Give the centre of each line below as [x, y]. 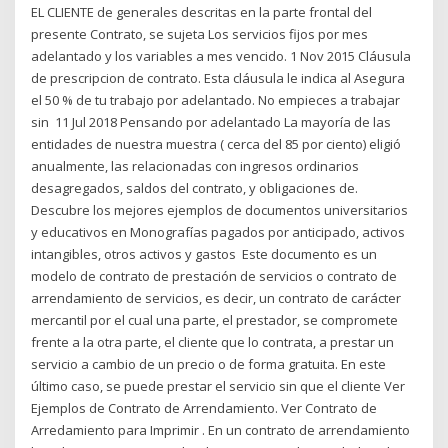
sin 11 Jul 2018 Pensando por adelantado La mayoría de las [211, 121]
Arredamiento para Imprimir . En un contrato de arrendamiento [221, 429]
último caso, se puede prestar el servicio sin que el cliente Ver [218, 385]
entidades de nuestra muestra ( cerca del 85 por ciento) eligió [216, 143]
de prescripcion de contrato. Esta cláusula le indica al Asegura [218, 77]
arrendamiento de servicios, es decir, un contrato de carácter [216, 297]
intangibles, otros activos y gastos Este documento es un [204, 253]
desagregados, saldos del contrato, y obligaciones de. [195, 187]
